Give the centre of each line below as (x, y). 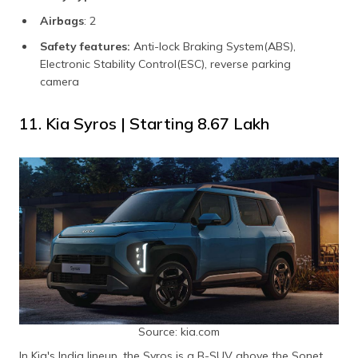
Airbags (62, 20)
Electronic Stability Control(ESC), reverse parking (165, 64)
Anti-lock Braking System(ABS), (213, 46)
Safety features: (85, 46)
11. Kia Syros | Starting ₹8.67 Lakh (144, 123)
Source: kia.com (179, 331)
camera (60, 81)
